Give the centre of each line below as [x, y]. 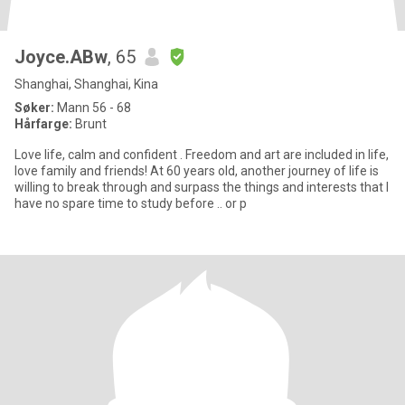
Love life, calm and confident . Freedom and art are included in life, [202, 155]
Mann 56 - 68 [93, 108]
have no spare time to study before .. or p [131, 203]
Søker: [34, 108]
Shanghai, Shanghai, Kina [86, 84]
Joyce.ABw [61, 57]
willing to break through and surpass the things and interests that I [202, 187]
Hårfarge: [45, 124]
